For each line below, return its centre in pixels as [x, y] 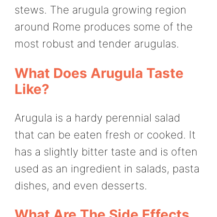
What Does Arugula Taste [99, 73]
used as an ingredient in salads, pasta [107, 168]
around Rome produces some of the [104, 27]
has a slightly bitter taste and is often [106, 151]
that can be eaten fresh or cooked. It [105, 134]
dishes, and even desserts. [81, 185]
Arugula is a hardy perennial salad [97, 117]
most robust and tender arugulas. [97, 44]
